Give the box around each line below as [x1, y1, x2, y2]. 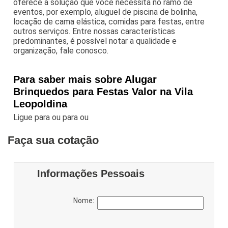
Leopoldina [13, 98, 68, 110]
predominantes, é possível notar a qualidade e [13, 36, 177, 46]
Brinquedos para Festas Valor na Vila [13, 86, 193, 98]
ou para [52, 112, 80, 123]
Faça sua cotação [8, 134, 99, 147]
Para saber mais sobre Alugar [13, 74, 157, 85]
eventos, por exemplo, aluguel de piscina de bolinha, [13, 7, 198, 17]
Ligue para [13, 112, 52, 123]
